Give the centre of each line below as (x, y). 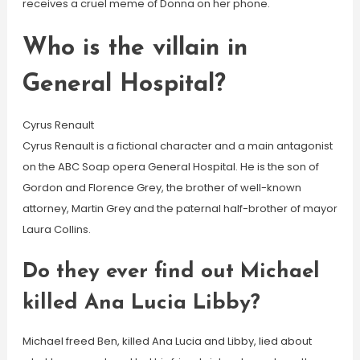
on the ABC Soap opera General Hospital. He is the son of (170, 167)
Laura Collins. (56, 229)
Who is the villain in (135, 49)
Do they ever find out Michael (171, 272)
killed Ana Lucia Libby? (141, 303)
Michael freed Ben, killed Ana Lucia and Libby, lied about (167, 341)
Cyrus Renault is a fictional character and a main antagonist (177, 146)
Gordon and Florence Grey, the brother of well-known (162, 188)
